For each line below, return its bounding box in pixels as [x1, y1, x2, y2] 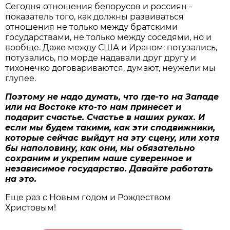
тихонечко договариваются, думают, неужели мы [5, 63, 216, 73]
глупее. [5, 73, 36, 83]
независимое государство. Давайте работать [5, 163, 214, 174]
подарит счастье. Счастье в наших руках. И [5, 112, 205, 122]
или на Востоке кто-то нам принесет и [5, 102, 182, 112]
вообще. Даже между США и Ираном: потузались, [5, 42, 218, 52]
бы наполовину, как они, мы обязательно [5, 143, 196, 153]
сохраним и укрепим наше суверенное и [5, 153, 192, 163]
